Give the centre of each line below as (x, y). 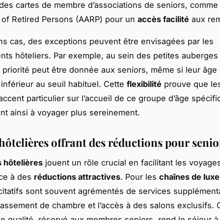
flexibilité (144, 84)
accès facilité (163, 19)
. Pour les (140, 177)
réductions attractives (77, 177)
